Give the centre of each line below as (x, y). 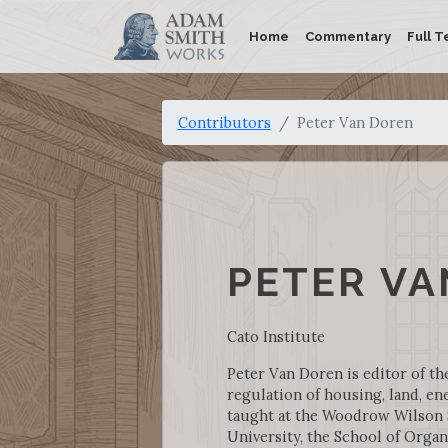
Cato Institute (275, 336)
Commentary (348, 36)
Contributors (224, 122)
